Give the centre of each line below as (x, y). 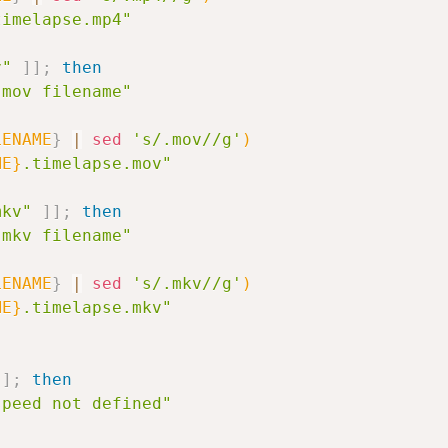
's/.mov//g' (187, 139)
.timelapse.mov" (97, 163)
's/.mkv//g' (187, 283)
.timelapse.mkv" (97, 307)
